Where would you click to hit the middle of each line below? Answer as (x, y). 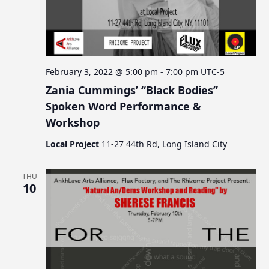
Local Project (74, 144)
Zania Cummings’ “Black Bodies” (132, 90)
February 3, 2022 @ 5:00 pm (102, 71)
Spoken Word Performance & (124, 106)
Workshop (73, 122)
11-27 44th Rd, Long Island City (165, 144)
